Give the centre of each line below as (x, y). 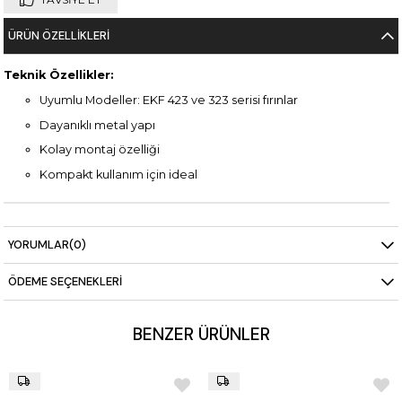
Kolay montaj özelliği (100, 150)
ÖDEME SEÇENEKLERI (66, 282)
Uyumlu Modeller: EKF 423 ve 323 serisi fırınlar (169, 100)
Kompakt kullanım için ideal (119, 175)
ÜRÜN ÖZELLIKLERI (59, 36)
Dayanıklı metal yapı (98, 125)
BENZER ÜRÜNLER (201, 335)
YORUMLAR (39, 245)
